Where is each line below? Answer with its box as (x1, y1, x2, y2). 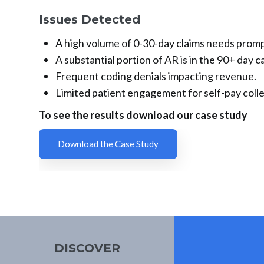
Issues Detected (38, 12, 140, 27)
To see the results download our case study (38, 108, 247, 122)
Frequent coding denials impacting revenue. (55, 70, 256, 83)
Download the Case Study (57, 138, 159, 150)
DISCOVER (54, 241, 120, 256)
